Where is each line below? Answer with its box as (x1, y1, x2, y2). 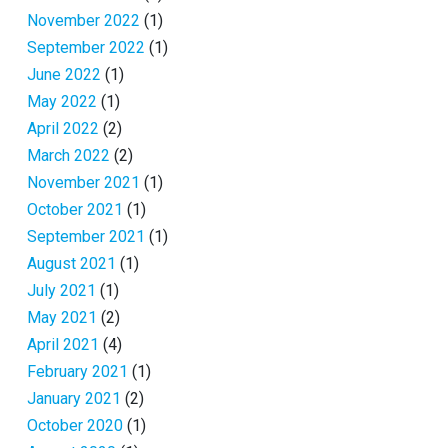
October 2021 (27, 200, 123, 220)
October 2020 (27, 416, 123, 436)
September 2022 (27, 38, 145, 58)
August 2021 (27, 254, 116, 274)
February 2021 (27, 362, 128, 382)
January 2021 (27, 389, 121, 409)
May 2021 (27, 308, 97, 328)
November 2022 (27, 11, 140, 31)
